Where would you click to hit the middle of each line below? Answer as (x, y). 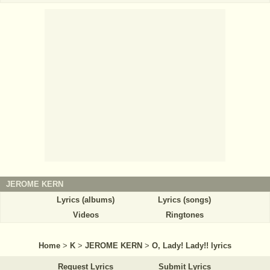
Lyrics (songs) (184, 199)
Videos (86, 215)
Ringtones (184, 215)
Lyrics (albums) (86, 199)
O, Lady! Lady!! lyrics (192, 245)
